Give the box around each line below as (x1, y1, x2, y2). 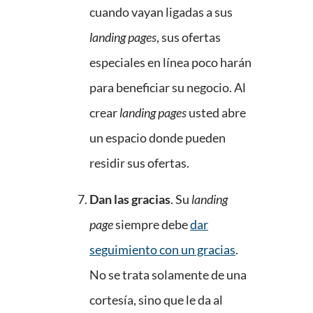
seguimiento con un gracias (89, 242, 235, 258)
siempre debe (113, 217, 190, 233)
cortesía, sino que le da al (89, 292, 223, 308)
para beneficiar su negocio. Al (89, 80, 246, 96)
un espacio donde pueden (89, 130, 226, 146)
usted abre (187, 105, 246, 121)
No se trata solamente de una (89, 267, 247, 283)
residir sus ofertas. (89, 155, 189, 171)
